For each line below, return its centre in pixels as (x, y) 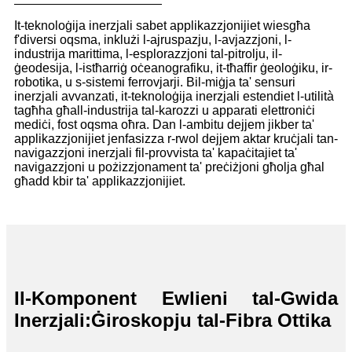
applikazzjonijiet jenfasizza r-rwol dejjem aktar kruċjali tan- (176, 138)
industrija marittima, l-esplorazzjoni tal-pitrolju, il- (148, 53)
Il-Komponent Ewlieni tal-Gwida (176, 298)
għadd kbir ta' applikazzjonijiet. (100, 181)
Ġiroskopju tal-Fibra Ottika (211, 320)
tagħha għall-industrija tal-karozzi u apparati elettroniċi (165, 110)
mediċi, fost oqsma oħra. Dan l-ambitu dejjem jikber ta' (164, 124)
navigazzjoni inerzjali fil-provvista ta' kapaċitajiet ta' (156, 152)
